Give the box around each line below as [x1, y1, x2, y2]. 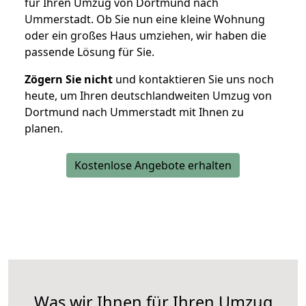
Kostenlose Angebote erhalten [74, 158, 232, 173]
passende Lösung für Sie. [25, 44, 154, 60]
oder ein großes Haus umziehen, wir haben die [25, 28, 266, 44]
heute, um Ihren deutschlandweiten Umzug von [25, 88, 272, 104]
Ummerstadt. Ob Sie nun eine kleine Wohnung [25, 12, 265, 27]
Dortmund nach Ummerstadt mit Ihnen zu [25, 105, 244, 120]
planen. [25, 121, 63, 137]
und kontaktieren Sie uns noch [113, 72, 274, 87]
